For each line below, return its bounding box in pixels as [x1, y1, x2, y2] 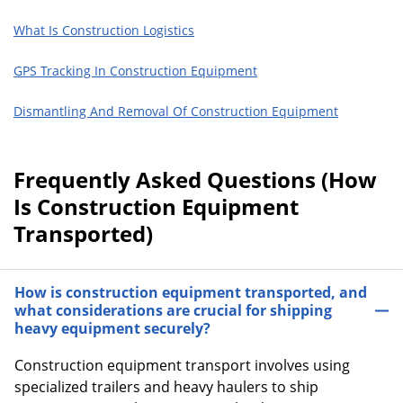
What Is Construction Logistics [13, 21, 194, 39]
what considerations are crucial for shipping [14, 300, 332, 320]
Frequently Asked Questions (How [13, 165, 377, 194]
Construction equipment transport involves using [14, 355, 350, 375]
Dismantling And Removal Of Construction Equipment [13, 102, 338, 120]
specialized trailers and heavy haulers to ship [14, 377, 318, 397]
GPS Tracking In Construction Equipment [13, 61, 257, 79]
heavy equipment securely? [14, 318, 210, 338]
